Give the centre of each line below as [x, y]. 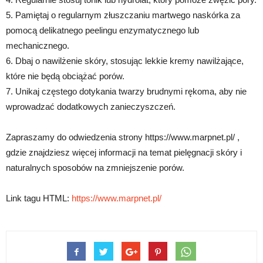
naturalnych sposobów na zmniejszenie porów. [95, 168]
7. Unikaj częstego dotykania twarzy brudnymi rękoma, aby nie [126, 92]
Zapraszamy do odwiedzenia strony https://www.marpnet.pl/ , [123, 137]
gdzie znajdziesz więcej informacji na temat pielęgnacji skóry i [124, 153]
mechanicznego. [38, 46]
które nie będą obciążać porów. [65, 76]
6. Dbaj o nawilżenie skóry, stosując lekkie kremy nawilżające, [125, 61]
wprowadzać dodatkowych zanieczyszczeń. [91, 107]
